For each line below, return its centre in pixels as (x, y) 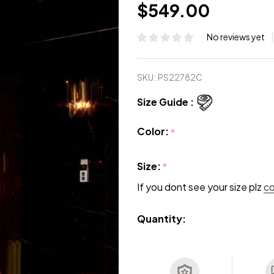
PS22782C (180, 77)
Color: (154, 131)
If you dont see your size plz (200, 187)
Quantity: (161, 219)
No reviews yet (236, 37)
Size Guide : (165, 102)
